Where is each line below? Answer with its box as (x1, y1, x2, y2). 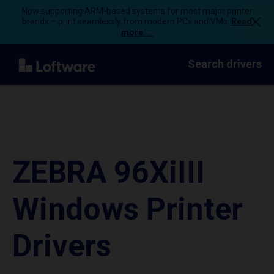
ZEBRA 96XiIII (12, 155, 205, 190)
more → (120, 28, 154, 37)
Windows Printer (12, 191, 243, 227)
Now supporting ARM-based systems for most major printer (21, 6, 253, 16)
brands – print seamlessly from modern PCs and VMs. (22, 17, 231, 26)
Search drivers (188, 57, 262, 70)
